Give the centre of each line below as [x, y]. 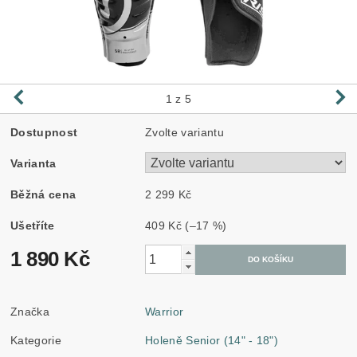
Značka [30, 311]
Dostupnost [44, 132]
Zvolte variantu [184, 132]
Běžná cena [43, 194]
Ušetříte [33, 225]
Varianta [33, 163]
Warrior [165, 311]
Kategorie [36, 340]
